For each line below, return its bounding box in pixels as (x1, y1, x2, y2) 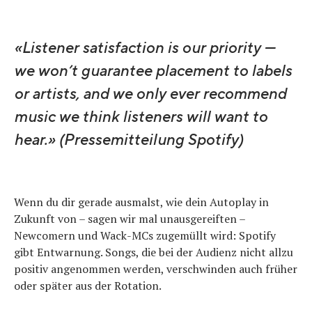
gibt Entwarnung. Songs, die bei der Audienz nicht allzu (14, 244, 293, 260)
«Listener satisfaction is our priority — (14, 38, 275, 58)
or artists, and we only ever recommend (14, 84, 286, 104)
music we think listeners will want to (14, 107, 267, 127)
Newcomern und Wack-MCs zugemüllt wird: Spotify (14, 227, 276, 243)
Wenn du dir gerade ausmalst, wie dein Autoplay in (14, 194, 269, 210)
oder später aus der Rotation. (14, 277, 162, 293)
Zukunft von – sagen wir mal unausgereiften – (14, 210, 245, 226)
